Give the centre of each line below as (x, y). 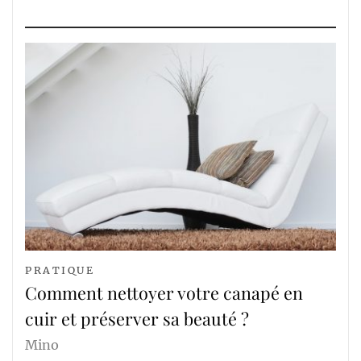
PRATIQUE (60, 271)
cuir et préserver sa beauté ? (137, 319)
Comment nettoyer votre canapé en (164, 293)
